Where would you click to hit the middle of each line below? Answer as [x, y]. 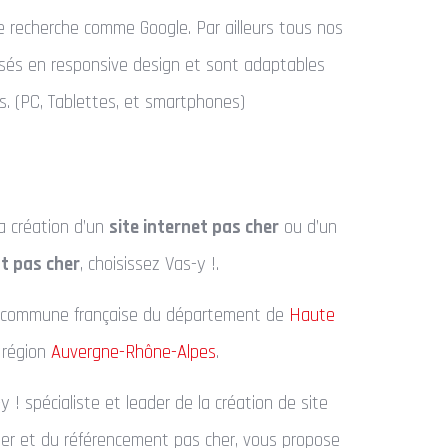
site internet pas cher [194, 227]
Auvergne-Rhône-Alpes [133, 352]
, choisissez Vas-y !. [149, 264]
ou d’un [308, 227]
